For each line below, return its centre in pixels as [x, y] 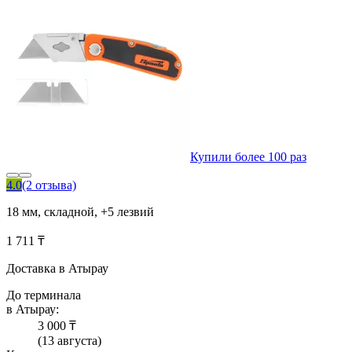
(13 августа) [70, 341]
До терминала [44, 295]
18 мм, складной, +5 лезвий [80, 212]
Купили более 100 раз [248, 157]
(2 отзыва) [49, 185]
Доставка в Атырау [57, 269]
